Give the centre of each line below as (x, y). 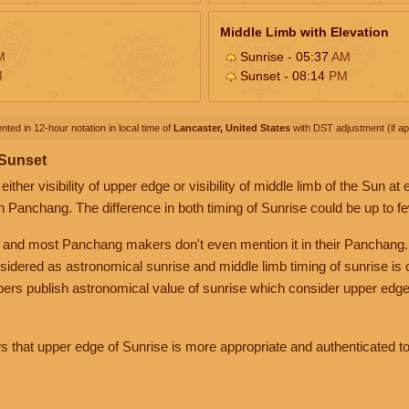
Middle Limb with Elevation (304, 31)
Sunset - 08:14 (283, 75)
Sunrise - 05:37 (284, 56)
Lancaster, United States (232, 127)
